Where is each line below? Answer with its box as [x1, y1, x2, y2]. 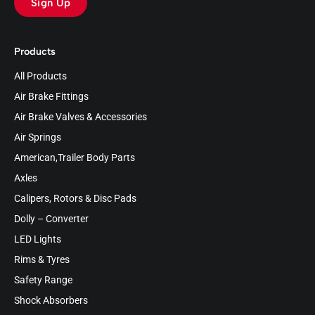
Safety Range [14, 274, 72, 287]
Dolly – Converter [14, 213, 89, 226]
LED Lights [14, 233, 61, 246]
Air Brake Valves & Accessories [14, 111, 147, 124]
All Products [14, 70, 67, 83]
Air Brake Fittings [14, 91, 89, 103]
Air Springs [14, 131, 61, 144]
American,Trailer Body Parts [14, 152, 135, 165]
